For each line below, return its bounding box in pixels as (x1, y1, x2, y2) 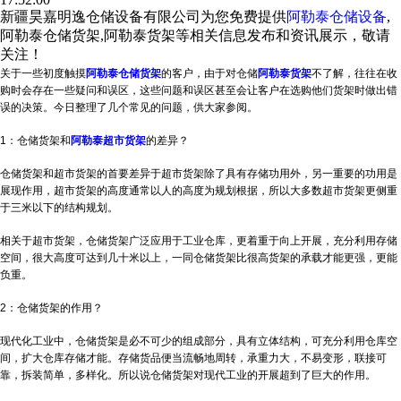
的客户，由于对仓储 (161, 67, 258, 80)
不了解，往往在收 (311, 67, 397, 80)
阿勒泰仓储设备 (286, 9, 387, 24)
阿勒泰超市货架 (71, 134, 146, 147)
